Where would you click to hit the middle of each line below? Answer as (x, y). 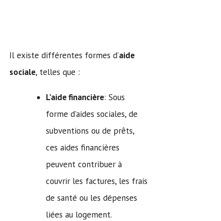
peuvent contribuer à (84, 164)
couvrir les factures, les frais (97, 181)
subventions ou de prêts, (90, 130)
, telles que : (58, 72)
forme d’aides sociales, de (92, 114)
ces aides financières (83, 147)
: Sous (114, 97)
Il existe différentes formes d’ (64, 55)
